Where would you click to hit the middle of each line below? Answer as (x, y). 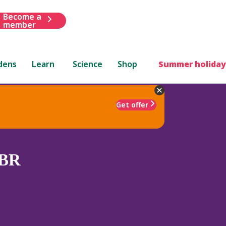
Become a (22, 16)
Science (88, 64)
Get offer (132, 104)
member (19, 24)
